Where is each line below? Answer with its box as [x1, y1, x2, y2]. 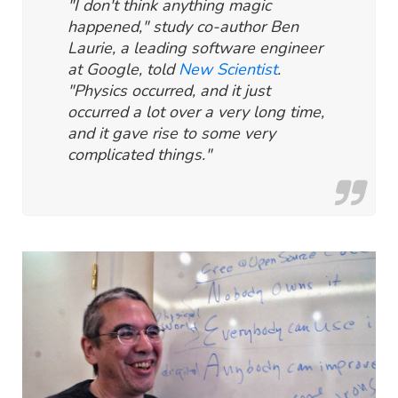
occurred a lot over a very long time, [68, 101, 324, 123]
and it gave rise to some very [68, 123, 275, 145]
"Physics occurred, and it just [68, 80, 270, 102]
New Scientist [179, 59, 277, 81]
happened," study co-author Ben [68, 16, 298, 38]
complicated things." [68, 144, 216, 166]
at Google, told [68, 59, 179, 81]
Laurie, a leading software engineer [68, 37, 322, 60]
